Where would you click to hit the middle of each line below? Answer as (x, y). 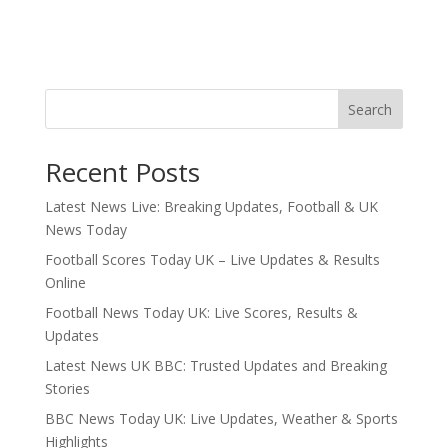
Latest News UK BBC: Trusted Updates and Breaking (215, 365)
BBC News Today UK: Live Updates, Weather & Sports (221, 418)
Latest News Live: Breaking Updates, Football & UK (211, 206)
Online (65, 282)
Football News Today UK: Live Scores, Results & (201, 312)
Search (370, 109)
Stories (67, 388)
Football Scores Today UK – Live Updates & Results (212, 259)
